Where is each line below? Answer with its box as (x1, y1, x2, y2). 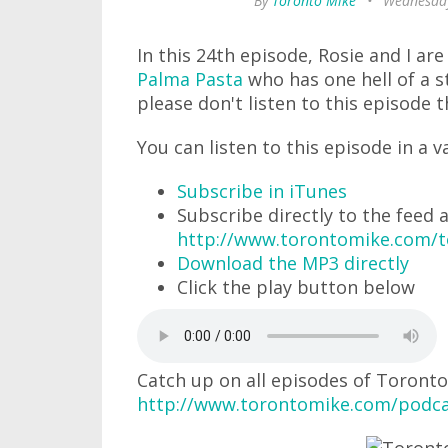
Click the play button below (177, 275, 415, 299)
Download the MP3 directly (177, 251, 409, 275)
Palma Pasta (137, 67, 243, 91)
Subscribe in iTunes (177, 179, 347, 203)
